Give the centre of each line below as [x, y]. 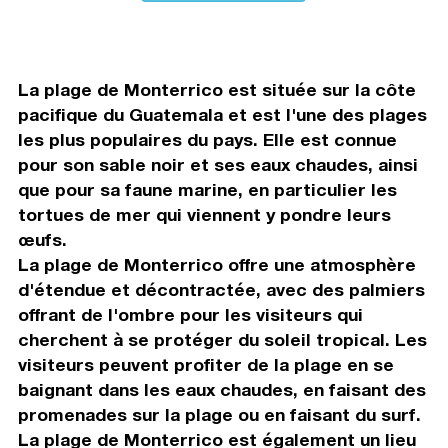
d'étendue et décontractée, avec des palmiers [221, 290]
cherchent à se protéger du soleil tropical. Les [222, 340]
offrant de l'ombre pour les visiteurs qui [190, 315]
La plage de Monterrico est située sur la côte [216, 90]
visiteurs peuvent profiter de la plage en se [205, 365]
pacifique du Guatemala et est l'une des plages [222, 115]
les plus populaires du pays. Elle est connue [207, 140]
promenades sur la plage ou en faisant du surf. [219, 415]
